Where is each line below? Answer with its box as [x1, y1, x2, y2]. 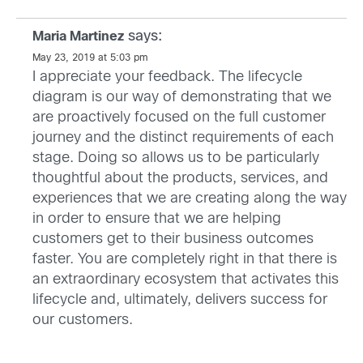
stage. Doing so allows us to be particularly [32, 152, 319, 166]
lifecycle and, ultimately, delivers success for [32, 293, 327, 308]
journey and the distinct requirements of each [32, 131, 334, 146]
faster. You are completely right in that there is [32, 253, 337, 267]
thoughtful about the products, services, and [32, 172, 328, 186]
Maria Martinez [32, 31, 124, 44]
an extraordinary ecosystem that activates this [32, 273, 339, 288]
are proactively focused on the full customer [32, 111, 326, 126]
